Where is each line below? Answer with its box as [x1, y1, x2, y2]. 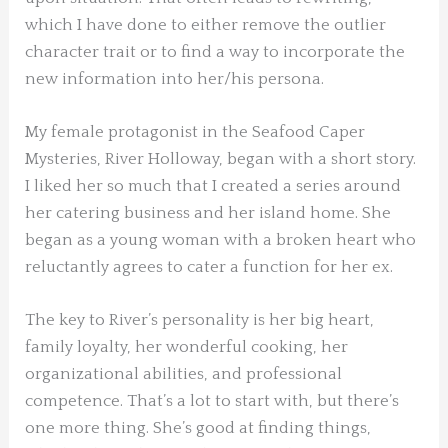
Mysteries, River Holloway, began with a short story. [25, 150, 417, 169]
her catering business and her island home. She [25, 204, 392, 223]
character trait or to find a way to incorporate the [25, 42, 406, 61]
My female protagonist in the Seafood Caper [25, 123, 366, 142]
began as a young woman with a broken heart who [25, 231, 417, 250]
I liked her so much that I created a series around [25, 177, 402, 196]
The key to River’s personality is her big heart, [25, 311, 375, 330]
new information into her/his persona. [25, 69, 325, 88]
